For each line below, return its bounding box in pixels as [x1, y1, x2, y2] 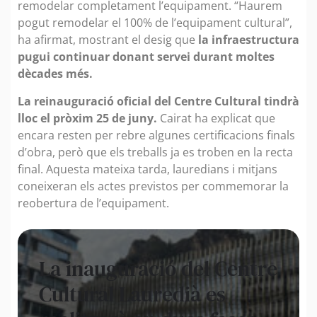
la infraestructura [198, 32, 299, 48]
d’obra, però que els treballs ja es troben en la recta [18, 144, 293, 160]
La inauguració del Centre [39, 253, 277, 283]
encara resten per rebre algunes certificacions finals [18, 127, 295, 143]
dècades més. [18, 66, 93, 82]
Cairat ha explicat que [160, 110, 275, 126]
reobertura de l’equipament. [18, 195, 169, 211]
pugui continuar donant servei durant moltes [18, 49, 275, 65]
